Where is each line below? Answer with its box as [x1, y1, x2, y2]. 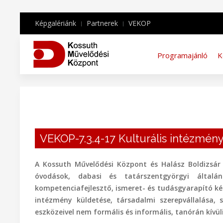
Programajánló [157, 50, 208, 60]
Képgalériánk [35, 18, 76, 28]
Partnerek [87, 18, 118, 28]
